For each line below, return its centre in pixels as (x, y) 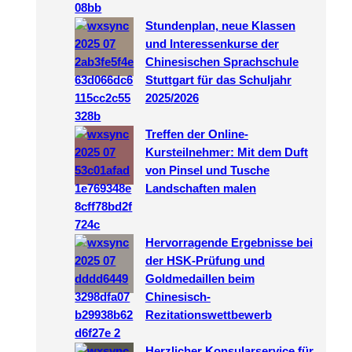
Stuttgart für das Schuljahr (218, 80)
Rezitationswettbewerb (208, 315)
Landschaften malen (200, 188)
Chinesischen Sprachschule (222, 62)
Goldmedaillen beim (200, 279)
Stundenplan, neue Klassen (220, 26)
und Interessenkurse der (212, 44)
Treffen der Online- (196, 134)
